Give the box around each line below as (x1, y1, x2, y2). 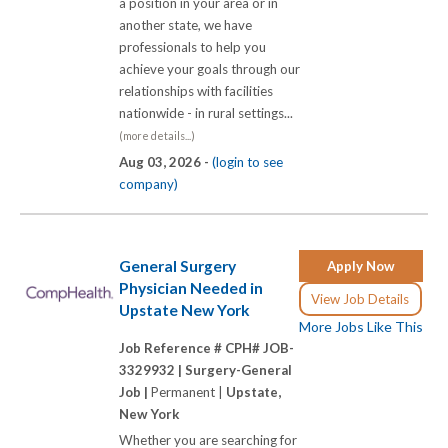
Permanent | (151, 383, 226, 400)
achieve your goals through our (119, 61, 300, 78)
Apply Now (327, 258, 395, 274)
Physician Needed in (119, 279, 263, 297)
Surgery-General (185, 361, 292, 378)
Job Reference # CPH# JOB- (119, 339, 294, 356)
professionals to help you (119, 39, 266, 56)
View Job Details (311, 291, 410, 307)
